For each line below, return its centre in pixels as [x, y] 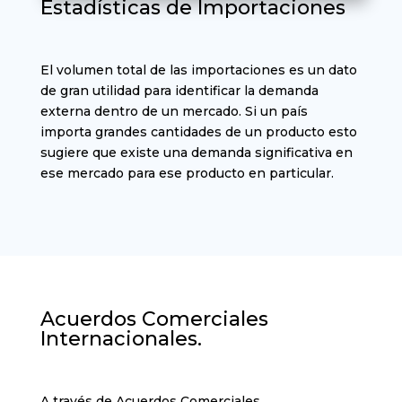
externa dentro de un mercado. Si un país [174, 111]
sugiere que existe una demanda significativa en [196, 152]
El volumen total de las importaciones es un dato [198, 70]
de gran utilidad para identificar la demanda [179, 90]
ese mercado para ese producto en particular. [187, 173]
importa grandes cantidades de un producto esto [198, 131]
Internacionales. [121, 338]
